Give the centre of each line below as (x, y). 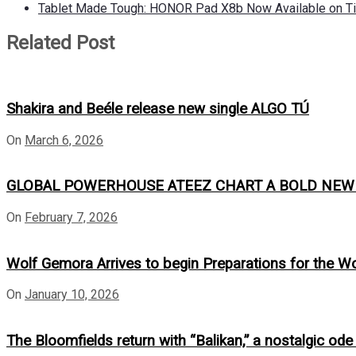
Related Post (60, 43)
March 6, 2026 (64, 140)
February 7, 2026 (71, 217)
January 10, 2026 (72, 295)
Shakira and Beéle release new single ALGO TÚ (158, 108)
